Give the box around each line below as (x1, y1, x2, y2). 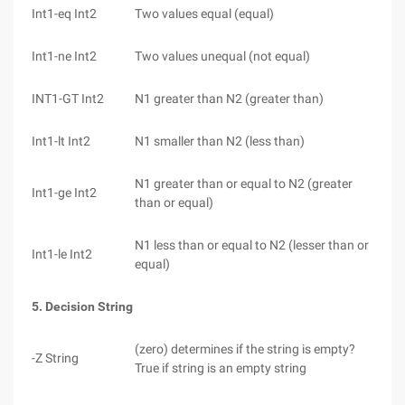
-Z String (32, 351, 79, 365)
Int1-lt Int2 (32, 134, 90, 148)
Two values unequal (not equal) (135, 49, 310, 63)
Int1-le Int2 (32, 247, 92, 261)
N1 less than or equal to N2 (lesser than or (135, 238, 369, 252)
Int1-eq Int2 (32, 6, 97, 21)
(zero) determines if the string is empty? (135, 342, 355, 356)
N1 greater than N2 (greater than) (135, 91, 324, 106)
